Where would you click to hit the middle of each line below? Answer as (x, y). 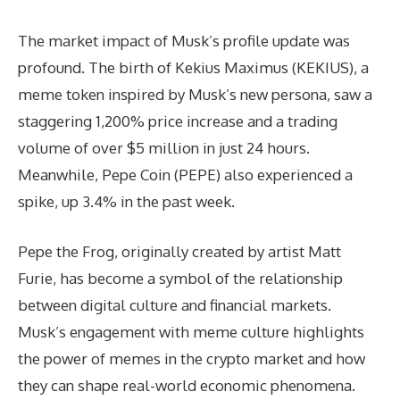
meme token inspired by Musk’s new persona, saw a (195, 95)
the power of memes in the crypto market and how (192, 358)
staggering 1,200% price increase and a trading (178, 121)
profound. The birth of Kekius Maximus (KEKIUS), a (193, 68)
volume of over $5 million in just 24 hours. (164, 148)
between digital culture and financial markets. (175, 304)
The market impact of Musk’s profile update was (184, 41)
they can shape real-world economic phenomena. (187, 385)
